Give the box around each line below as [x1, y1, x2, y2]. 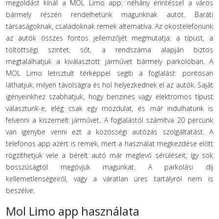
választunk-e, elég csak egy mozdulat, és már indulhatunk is [6, 104, 213, 113]
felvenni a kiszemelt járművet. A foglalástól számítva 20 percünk [6, 115, 213, 125]
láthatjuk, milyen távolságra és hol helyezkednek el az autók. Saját [6, 80, 213, 89]
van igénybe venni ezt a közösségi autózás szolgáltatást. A [6, 127, 213, 136]
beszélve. [6, 186, 35, 195]
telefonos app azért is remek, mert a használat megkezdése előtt [6, 139, 213, 148]
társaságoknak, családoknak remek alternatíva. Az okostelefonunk [6, 22, 213, 31]
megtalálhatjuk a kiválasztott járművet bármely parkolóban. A [6, 57, 213, 66]
